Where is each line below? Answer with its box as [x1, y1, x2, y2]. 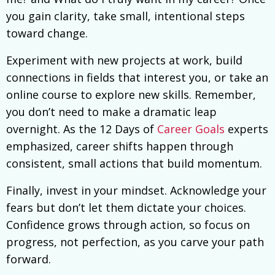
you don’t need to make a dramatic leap [6, 104, 217, 120]
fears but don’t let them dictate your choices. [6, 200, 246, 215]
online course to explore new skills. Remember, [6, 87, 256, 103]
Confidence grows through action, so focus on [6, 217, 250, 233]
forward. [6, 252, 51, 267]
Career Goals [157, 122, 228, 137]
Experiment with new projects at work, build [6, 53, 242, 68]
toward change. [6, 26, 88, 41]
